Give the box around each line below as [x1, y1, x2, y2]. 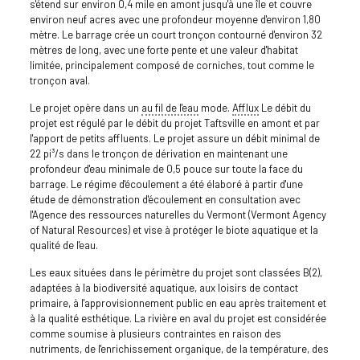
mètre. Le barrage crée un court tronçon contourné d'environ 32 [29, 28, 322, 42]
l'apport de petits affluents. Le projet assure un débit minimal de [29, 132, 320, 145]
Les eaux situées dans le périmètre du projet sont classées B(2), [29, 266, 322, 280]
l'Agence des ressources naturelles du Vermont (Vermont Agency [29, 208, 326, 222]
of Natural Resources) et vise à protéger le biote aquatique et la [29, 223, 318, 237]
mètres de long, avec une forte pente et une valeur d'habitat [29, 43, 298, 57]
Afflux [231, 101, 259, 115]
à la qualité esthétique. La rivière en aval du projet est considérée [29, 312, 326, 325]
